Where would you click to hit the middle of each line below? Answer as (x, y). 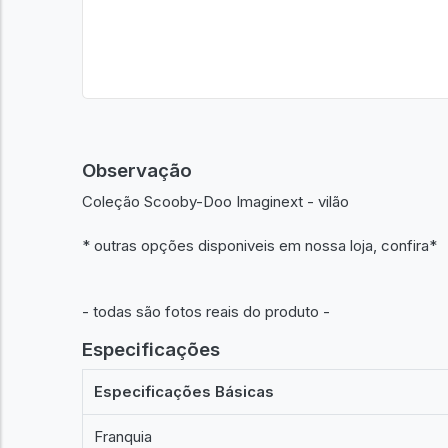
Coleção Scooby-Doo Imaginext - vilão (215, 201)
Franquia (123, 436)
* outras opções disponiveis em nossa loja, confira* (259, 245)
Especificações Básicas (184, 391)
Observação (137, 170)
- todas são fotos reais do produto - (206, 311)
